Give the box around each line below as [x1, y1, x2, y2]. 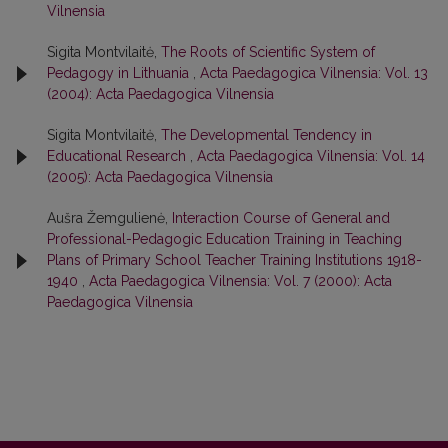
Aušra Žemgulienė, [47, 210, 172, 226]
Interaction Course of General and [172, 210, 390, 226]
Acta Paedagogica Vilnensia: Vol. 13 [200, 65, 428, 81]
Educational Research [47, 148, 190, 164]
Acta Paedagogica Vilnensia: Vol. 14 [197, 148, 425, 164]
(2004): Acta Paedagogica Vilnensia [47, 86, 274, 102]
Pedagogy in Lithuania [47, 65, 193, 81]
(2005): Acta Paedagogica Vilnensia [47, 169, 273, 185]
